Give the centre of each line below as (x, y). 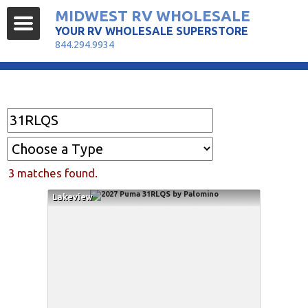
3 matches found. (53, 173)
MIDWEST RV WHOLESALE (153, 15)
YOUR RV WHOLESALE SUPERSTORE (152, 31)
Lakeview (72, 197)
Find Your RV (47, 90)
